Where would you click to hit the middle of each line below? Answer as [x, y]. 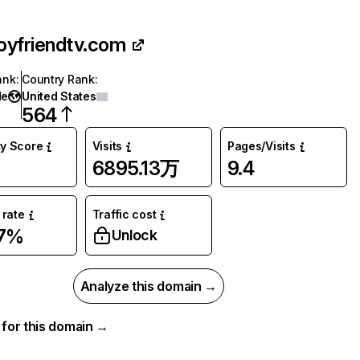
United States [59, 96]
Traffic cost [124, 214]
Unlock [134, 235]
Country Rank [58, 79]
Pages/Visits [261, 146]
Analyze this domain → [148, 286]
